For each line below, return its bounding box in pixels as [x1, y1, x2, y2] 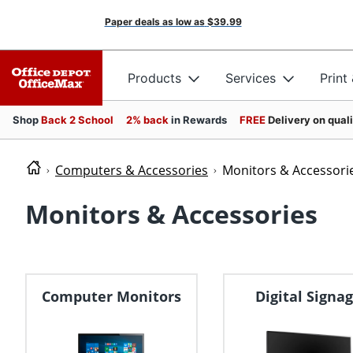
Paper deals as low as [104, 16, 205, 28]
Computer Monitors [41, 287, 181, 307]
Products [128, 69, 181, 86]
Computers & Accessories [55, 162, 208, 179]
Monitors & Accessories [25, 197, 318, 232]
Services [225, 69, 276, 86]
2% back [126, 113, 171, 126]
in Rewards [171, 113, 227, 126]
